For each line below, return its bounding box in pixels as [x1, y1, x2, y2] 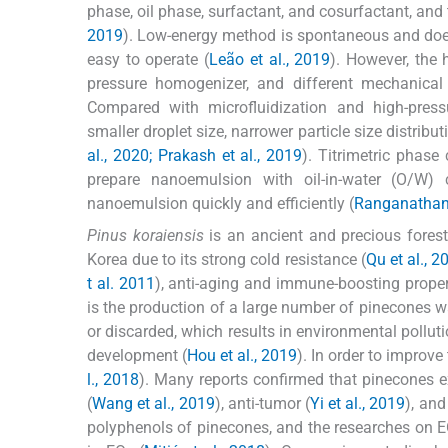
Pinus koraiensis [87, 225, 204, 245]
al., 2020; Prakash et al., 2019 [87, 145, 303, 165]
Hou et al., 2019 [187, 345, 298, 365]
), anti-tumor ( [214, 393, 310, 413]
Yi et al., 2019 [309, 393, 406, 413]
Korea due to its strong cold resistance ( [87, 249, 366, 269]
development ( [87, 345, 188, 365]
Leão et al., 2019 [209, 49, 331, 69]
